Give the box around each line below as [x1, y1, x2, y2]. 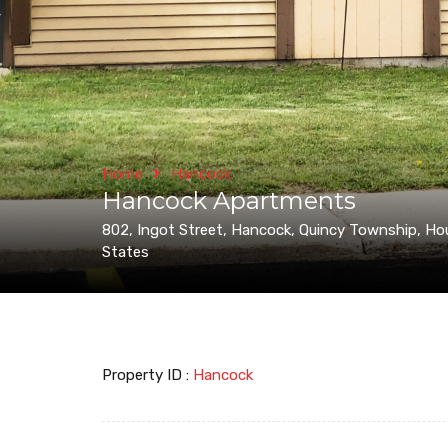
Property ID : [102, 366, 193, 384]
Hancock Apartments [102, 186, 356, 215]
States [102, 243, 149, 261]
